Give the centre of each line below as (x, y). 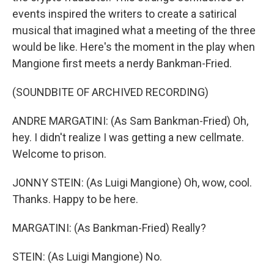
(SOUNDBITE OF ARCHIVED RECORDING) (110, 92)
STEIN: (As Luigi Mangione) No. (87, 257)
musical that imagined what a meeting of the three (134, 30)
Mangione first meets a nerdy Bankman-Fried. (122, 63)
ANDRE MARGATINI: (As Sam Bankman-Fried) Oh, (130, 121)
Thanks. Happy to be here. (75, 199)
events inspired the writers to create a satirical (124, 14)
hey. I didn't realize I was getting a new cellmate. (128, 137)
